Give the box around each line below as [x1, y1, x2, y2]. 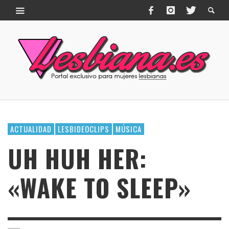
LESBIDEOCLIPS [58, 123, 109, 134]
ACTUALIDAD [10, 123, 52, 134]
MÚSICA [116, 123, 142, 134]
